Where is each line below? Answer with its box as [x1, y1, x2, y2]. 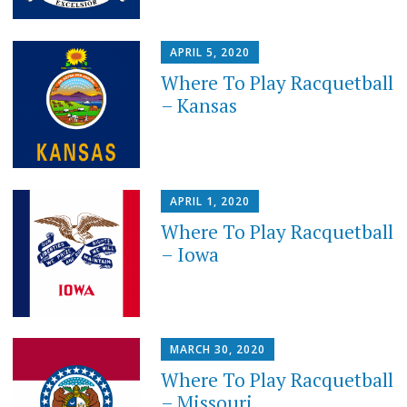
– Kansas [161, 92, 238, 118]
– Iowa [161, 241, 220, 267]
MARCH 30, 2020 [170, 342, 266, 358]
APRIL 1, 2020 [170, 193, 251, 209]
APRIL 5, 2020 [170, 44, 251, 60]
